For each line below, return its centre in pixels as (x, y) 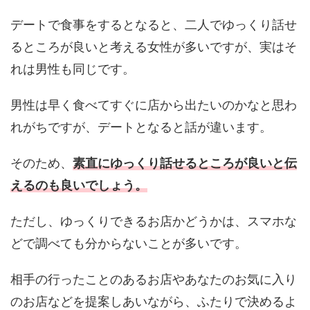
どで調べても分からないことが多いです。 (129, 244)
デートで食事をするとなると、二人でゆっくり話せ (154, 25)
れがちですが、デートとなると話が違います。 (141, 127)
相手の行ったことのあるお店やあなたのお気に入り (154, 280)
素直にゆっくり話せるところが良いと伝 (185, 163)
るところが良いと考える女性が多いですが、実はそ (154, 47)
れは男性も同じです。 (73, 69)
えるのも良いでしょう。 (79, 185)
